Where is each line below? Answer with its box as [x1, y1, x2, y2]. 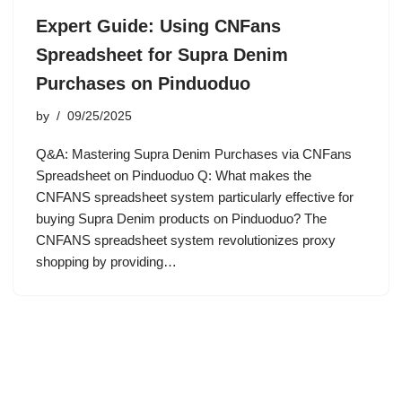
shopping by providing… [36, 254, 180, 269]
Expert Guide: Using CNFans [36, 16, 281, 36]
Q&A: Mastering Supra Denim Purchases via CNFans [36, 146, 352, 162]
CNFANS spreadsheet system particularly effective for [36, 189, 354, 205]
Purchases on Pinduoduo [36, 74, 250, 93]
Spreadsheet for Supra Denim [36, 45, 288, 65]
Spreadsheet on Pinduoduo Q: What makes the [36, 168, 311, 183]
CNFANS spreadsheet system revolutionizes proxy [36, 232, 336, 248]
